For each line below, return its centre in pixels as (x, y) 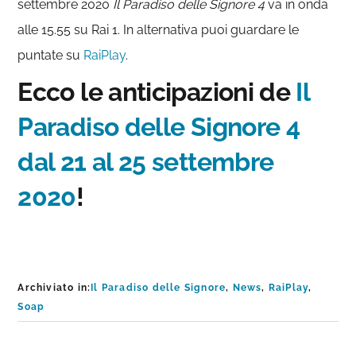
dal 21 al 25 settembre (146, 162)
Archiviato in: (54, 288)
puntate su (51, 56)
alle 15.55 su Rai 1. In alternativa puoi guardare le (159, 30)
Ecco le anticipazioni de (157, 92)
